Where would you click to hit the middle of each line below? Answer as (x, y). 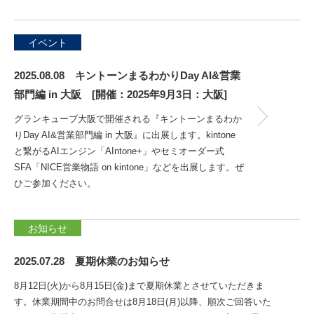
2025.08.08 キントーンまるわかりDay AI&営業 (127, 75)
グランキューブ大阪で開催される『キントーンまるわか (128, 119)
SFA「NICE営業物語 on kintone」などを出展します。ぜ (129, 167)
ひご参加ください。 (55, 183)
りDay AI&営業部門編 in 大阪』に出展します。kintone (125, 135)
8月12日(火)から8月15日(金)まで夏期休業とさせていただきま (139, 286)
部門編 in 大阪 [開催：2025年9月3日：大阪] (121, 94)
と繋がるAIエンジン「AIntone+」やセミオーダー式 (119, 151)
